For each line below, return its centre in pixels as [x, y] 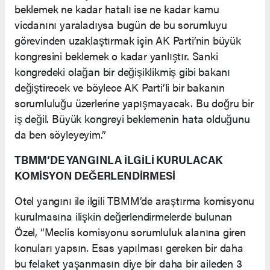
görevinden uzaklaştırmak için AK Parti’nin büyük [128, 40]
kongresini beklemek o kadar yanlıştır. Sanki [116, 55]
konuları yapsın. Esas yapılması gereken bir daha [129, 247]
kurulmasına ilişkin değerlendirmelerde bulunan [124, 216]
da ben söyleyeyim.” [60, 134]
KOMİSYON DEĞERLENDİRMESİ [95, 175]
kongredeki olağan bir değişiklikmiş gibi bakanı [122, 71]
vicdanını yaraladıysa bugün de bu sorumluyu [121, 24]
